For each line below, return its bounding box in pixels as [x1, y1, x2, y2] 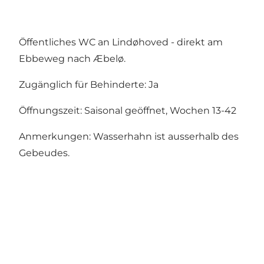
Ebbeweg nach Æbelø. [19, 53, 126, 65]
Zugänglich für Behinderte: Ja [19, 79, 159, 91]
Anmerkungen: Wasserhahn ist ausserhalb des [19, 131, 239, 143]
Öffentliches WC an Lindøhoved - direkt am [19, 37, 223, 48]
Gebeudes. [19, 147, 70, 159]
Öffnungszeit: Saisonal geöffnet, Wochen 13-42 [19, 105, 236, 117]
